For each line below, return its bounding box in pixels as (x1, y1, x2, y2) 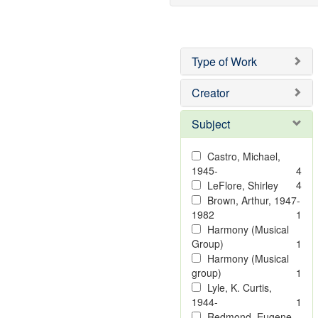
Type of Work (191, 53, 257, 70)
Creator (191, 84, 229, 101)
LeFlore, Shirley (207, 178, 278, 192)
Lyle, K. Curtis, (207, 280, 272, 295)
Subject (191, 116, 230, 132)
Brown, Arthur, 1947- (207, 193, 300, 207)
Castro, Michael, (207, 149, 280, 163)
